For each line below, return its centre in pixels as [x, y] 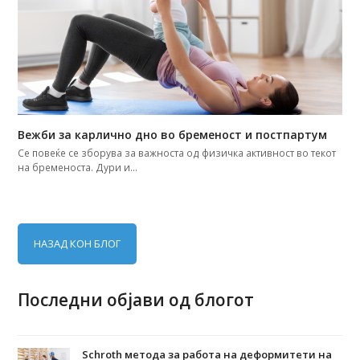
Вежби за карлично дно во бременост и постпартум [173, 134]
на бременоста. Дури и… [78, 167]
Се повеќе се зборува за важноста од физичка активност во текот [177, 153]
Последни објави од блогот [136, 299]
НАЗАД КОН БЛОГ [78, 243]
